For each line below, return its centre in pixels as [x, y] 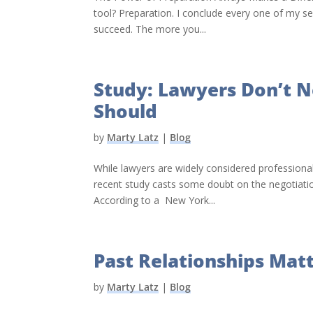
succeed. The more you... [150, 29]
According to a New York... [155, 200]
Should [126, 111]
